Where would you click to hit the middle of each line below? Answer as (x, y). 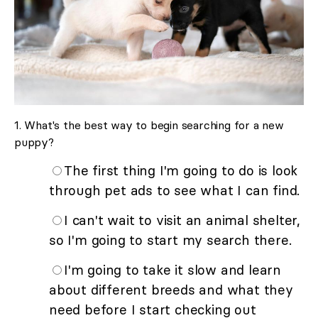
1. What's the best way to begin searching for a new (149, 125)
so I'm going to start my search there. (170, 240)
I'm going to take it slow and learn (172, 269)
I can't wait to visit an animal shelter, (182, 220)
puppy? (34, 142)
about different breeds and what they (171, 289)
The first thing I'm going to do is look (181, 170)
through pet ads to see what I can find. (175, 190)
